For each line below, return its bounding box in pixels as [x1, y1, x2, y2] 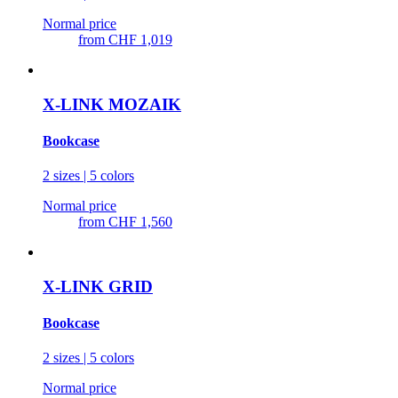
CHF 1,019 [108, 31, 172, 47]
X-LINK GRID [43, 276, 153, 296]
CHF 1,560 [108, 214, 172, 230]
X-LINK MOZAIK [43, 94, 181, 114]
